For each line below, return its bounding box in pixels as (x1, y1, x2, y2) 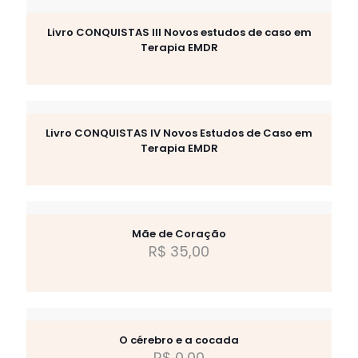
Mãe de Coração (132, 226, 226, 241)
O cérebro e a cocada (119, 332, 239, 348)
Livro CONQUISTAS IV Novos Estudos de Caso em (46, 125, 312, 141)
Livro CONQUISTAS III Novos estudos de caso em (46, 25, 312, 40)
